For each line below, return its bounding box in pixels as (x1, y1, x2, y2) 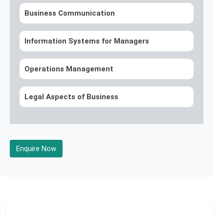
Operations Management (24, 65, 113, 73)
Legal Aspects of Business (24, 92, 118, 101)
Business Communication (24, 9, 115, 18)
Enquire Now (16, 144, 56, 153)
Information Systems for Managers (24, 37, 149, 45)
